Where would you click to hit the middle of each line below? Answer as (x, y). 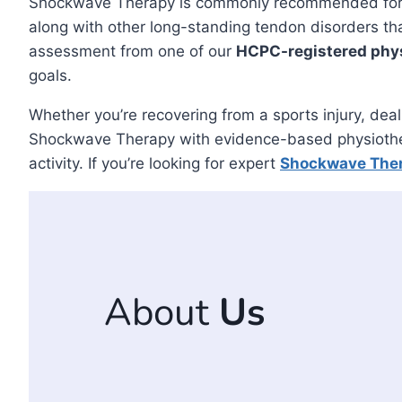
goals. (50, 75)
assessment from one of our (132, 51)
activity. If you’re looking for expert (154, 163)
